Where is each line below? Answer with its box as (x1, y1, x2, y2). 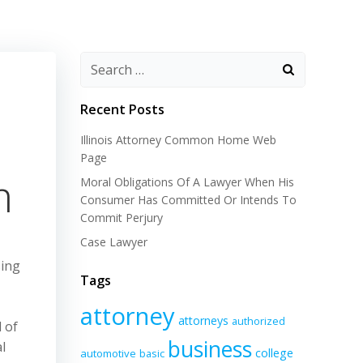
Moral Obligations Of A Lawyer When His (80, 174, 294, 190)
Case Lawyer (80, 234, 147, 250)
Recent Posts (80, 100, 164, 118)
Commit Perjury (80, 210, 163, 225)
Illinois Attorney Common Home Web (80, 132, 276, 147)
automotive (80, 346, 136, 361)
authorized (232, 314, 285, 328)
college (255, 344, 293, 361)
